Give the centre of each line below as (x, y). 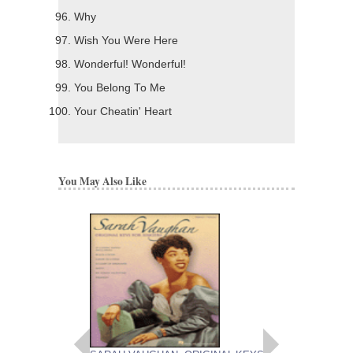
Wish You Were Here (126, 41)
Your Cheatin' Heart (123, 112)
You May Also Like (102, 182)
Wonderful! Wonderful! (130, 65)
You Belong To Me (120, 88)
